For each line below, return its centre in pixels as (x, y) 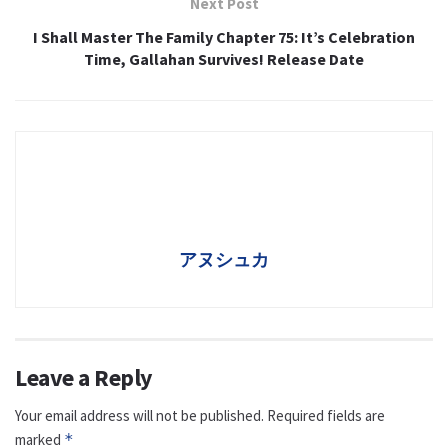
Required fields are (326, 416)
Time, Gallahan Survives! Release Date (224, 59)
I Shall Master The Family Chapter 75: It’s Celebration (224, 37)
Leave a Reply (84, 378)
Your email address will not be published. (139, 416)
